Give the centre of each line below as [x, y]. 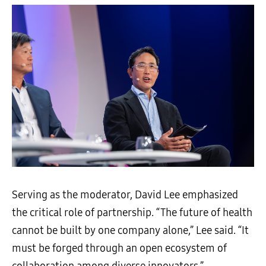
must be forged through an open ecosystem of [119, 248]
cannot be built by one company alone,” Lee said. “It [130, 230]
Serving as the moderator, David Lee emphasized [125, 194]
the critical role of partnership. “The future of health [132, 212]
